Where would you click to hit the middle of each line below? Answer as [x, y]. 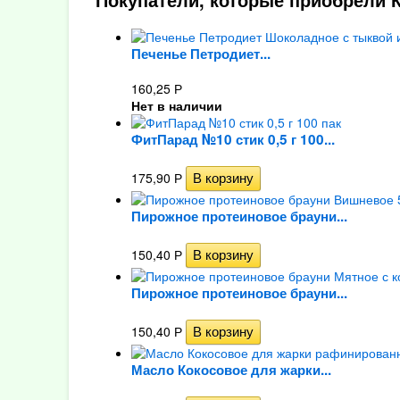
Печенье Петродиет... [200, 54]
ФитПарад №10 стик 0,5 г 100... [233, 139]
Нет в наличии [176, 105]
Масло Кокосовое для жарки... [231, 370]
